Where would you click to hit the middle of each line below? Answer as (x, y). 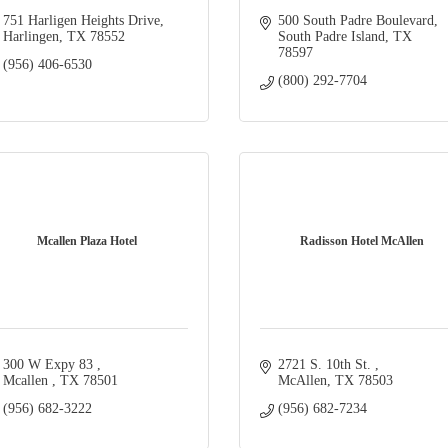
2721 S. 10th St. (326, 365)
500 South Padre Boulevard (355, 21)
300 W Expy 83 (49, 365)
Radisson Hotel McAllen (361, 241)
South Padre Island (331, 37)
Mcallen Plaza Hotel (86, 241)
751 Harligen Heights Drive (81, 21)
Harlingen (30, 37)
